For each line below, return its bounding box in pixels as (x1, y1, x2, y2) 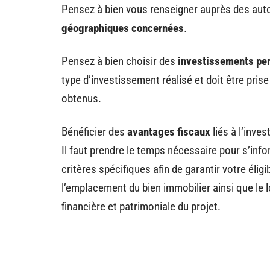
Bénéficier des (61, 124, 127, 139)
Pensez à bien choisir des (61, 54, 178, 68)
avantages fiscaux (127, 124, 210, 139)
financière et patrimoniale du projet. (61, 199, 221, 213)
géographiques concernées (61, 20, 184, 35)
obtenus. (61, 91, 101, 105)
